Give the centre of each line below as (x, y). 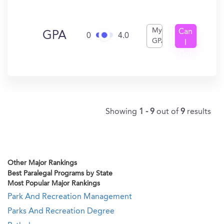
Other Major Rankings (42, 163)
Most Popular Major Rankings (54, 183)
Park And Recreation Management (70, 197)
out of (168, 112)
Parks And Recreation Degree (61, 211)
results (199, 112)
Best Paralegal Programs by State (60, 173)
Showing (122, 112)
